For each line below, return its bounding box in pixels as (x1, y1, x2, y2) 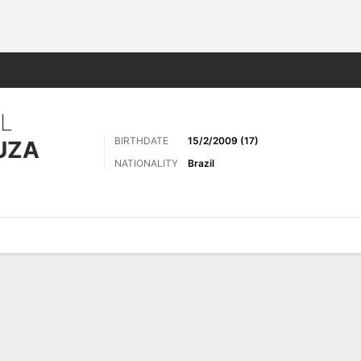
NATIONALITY (114, 157, 178, 169)
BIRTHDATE (114, 135, 168, 147)
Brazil (188, 157, 214, 169)
